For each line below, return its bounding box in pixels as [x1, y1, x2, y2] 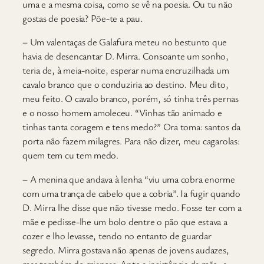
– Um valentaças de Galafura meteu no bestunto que [22, 35, 227, 49]
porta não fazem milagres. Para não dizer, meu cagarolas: [22, 134, 240, 148]
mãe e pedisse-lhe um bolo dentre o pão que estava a [22, 214, 227, 228]
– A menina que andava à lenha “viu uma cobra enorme [22, 172, 235, 186]
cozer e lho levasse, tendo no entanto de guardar [22, 229, 212, 242]
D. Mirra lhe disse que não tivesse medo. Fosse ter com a [22, 200, 242, 214]
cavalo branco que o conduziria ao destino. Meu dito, [22, 78, 229, 91]
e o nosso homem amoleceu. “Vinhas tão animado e [22, 106, 222, 120]
